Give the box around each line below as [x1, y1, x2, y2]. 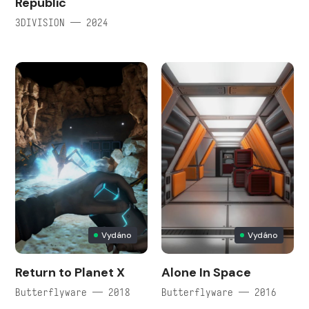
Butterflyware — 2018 [15, 285, 130, 299]
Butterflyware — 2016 [161, 285, 277, 299]
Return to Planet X [15, 263, 125, 281]
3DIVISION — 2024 [15, 15, 108, 29]
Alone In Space [161, 263, 251, 281]
